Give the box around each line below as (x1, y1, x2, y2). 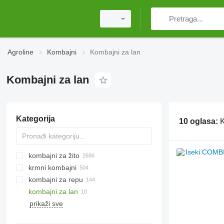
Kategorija (15, 114, 55, 123)
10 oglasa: (178, 116, 220, 125)
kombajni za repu (28, 175, 83, 183)
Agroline (7, 48, 33, 56)
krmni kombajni (28, 163, 76, 171)
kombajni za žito (28, 151, 79, 159)
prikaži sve (29, 199, 63, 207)
